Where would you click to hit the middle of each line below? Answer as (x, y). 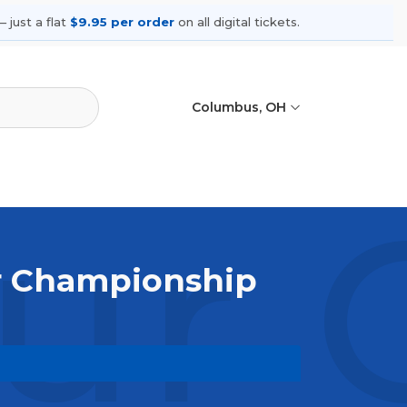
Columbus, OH (240, 108)
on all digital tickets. (237, 22)
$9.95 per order (122, 22)
